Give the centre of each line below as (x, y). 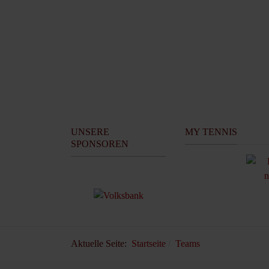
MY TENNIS (211, 131)
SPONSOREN (100, 144)
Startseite (149, 244)
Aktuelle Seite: (101, 244)
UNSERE (90, 131)
